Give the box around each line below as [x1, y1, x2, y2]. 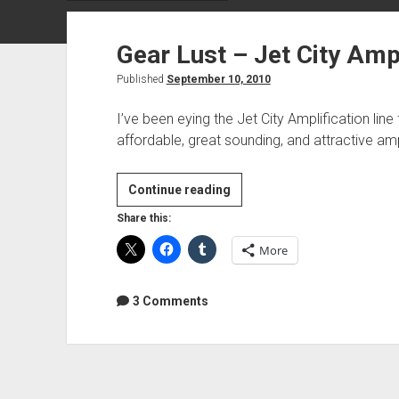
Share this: [116, 211, 171, 224]
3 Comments [132, 293, 208, 308]
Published [116, 72, 167, 85]
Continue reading [127, 182, 231, 197]
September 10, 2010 [166, 72, 271, 85]
